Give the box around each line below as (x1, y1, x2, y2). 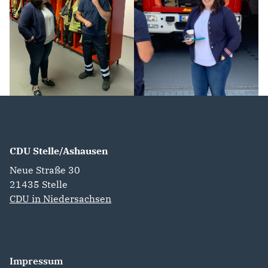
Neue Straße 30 (10, 163, 80, 176)
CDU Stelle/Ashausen (10, 144, 108, 157)
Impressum (10, 254, 63, 267)
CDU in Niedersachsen (10, 192, 111, 205)
